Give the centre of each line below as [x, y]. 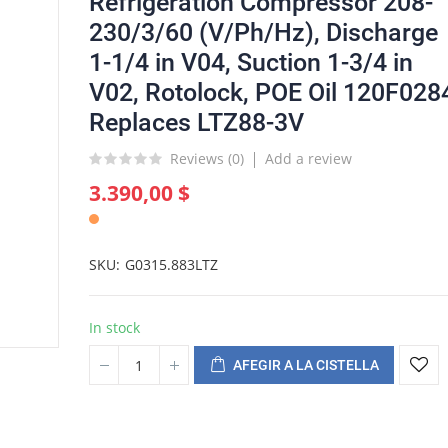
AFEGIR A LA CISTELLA [306, 365]
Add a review [308, 158]
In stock [114, 327]
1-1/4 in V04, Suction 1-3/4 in [251, 62]
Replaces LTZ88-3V [196, 122]
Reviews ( [201, 158]
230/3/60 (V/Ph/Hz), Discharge [263, 32]
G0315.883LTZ [171, 264]
